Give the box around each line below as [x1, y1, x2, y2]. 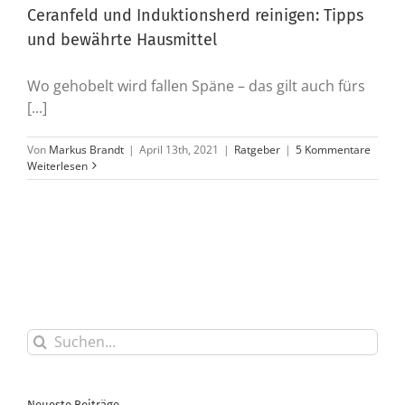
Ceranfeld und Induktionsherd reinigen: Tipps [27, 5, 363, 25]
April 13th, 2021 [139, 141, 219, 157]
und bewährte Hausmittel [27, 29, 217, 50]
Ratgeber [234, 141, 280, 157]
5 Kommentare [296, 141, 371, 157]
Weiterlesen [27, 157, 88, 174]
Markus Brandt [49, 141, 124, 157]
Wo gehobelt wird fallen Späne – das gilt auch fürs [27, 75, 365, 96]
